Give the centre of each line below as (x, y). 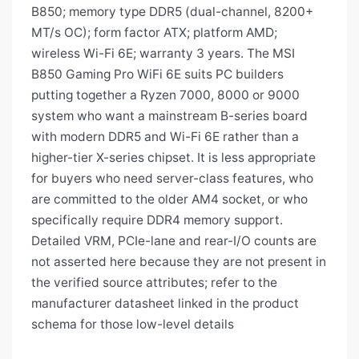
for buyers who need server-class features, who (172, 179)
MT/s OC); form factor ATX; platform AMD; (154, 33)
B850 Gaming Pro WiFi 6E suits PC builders (157, 75)
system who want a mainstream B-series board (169, 116)
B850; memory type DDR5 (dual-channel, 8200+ (172, 12)
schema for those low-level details (133, 325)
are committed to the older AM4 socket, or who (169, 200)
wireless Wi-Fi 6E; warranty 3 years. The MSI (163, 54)
